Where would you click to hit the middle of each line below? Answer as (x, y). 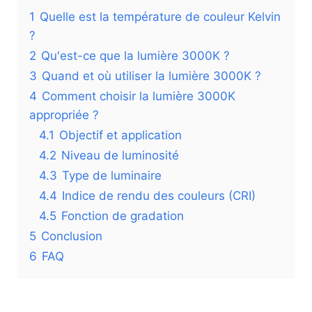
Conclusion (72, 236)
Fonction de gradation (123, 216)
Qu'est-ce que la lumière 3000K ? (135, 56)
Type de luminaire (112, 175)
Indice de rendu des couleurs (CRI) (159, 196)
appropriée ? (64, 115)
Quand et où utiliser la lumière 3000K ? (151, 76)
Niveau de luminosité (120, 155)
